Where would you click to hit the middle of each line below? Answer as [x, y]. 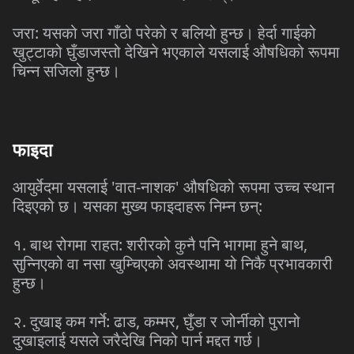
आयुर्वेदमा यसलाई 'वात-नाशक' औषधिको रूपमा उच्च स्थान [173, 187]
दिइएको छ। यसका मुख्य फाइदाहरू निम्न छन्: [137, 206]
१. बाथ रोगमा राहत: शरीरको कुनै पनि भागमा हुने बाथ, [160, 245]
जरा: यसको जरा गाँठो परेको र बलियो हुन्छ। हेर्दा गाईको [164, 33]
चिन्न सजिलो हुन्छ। [66, 71]
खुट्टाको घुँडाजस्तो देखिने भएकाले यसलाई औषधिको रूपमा [176, 52]
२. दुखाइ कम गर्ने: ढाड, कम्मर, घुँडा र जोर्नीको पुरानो [156, 321]
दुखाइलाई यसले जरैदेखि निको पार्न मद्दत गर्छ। [137, 340]
